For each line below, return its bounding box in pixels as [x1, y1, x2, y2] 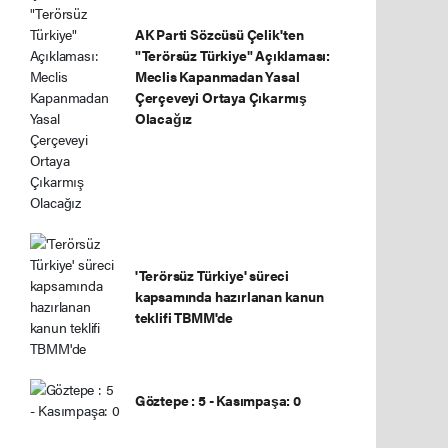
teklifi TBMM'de [134, 306, 233, 327]
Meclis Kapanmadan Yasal [134, 66, 300, 86]
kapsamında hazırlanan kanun [134, 285, 324, 306]
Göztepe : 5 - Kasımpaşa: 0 [134, 389, 301, 410]
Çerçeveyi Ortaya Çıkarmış [134, 87, 308, 107]
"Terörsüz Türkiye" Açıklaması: [134, 45, 331, 65]
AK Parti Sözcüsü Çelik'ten [134, 24, 304, 44]
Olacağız [134, 108, 193, 128]
